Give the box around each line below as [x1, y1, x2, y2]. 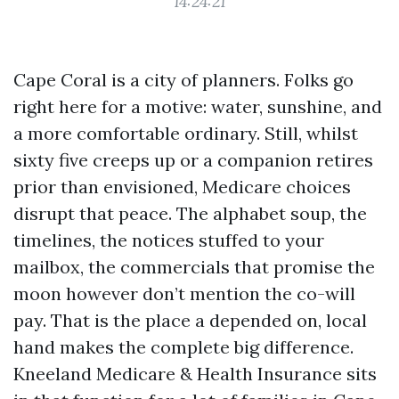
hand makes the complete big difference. [13, 336, 354, 358]
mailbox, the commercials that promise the [13, 256, 375, 278]
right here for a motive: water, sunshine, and [13, 95, 382, 118]
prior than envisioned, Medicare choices [13, 175, 351, 198]
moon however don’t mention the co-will [13, 282, 355, 305]
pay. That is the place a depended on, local [13, 309, 367, 331]
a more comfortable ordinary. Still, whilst [13, 122, 358, 144]
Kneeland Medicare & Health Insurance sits [13, 362, 377, 385]
